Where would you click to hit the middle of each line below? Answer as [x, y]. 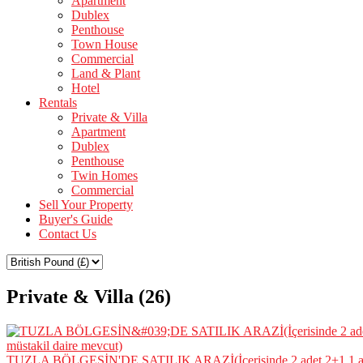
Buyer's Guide [76, 219]
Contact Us [68, 234]
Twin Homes [105, 175]
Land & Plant [106, 73]
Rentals [58, 102]
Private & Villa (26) [89, 296]
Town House [105, 44]
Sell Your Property [86, 205]
